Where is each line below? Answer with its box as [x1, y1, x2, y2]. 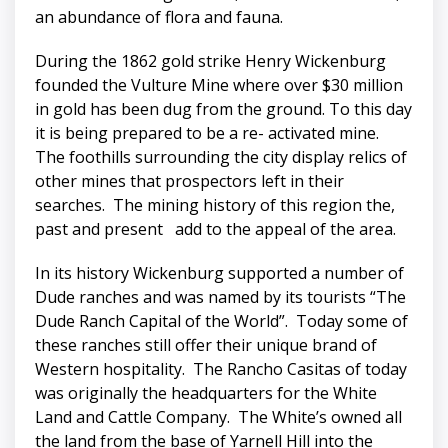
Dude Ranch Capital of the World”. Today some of [35, 310, 408, 333]
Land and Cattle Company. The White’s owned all [35, 406, 402, 429]
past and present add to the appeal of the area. [35, 218, 396, 241]
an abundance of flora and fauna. [35, 6, 283, 29]
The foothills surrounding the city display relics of [35, 146, 407, 169]
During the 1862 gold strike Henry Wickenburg [35, 50, 386, 73]
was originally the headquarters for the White [35, 382, 377, 405]
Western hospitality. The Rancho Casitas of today [35, 358, 407, 381]
